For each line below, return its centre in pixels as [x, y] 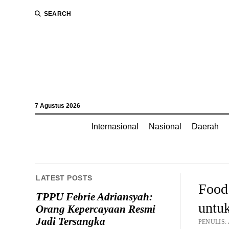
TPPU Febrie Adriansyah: [95, 197]
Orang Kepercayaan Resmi [96, 209]
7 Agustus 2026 [57, 106]
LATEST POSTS [64, 178]
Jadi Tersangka [71, 221]
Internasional [115, 127]
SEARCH [58, 14]
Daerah [205, 127]
